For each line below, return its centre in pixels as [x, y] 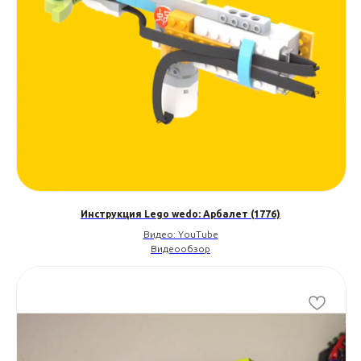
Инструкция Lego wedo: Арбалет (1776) [180, 214]
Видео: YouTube [180, 234]
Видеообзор [180, 248]
